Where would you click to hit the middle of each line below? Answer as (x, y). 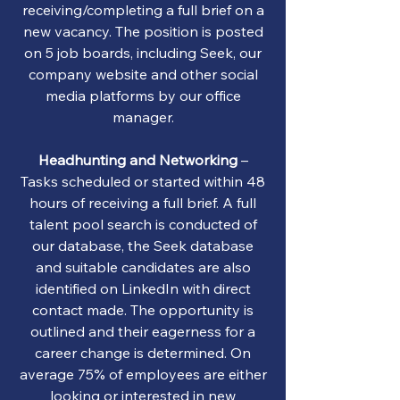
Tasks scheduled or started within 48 (143, 181)
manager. (143, 117)
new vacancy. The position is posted (143, 31)
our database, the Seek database (143, 246)
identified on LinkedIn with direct (143, 288)
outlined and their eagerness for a (143, 331)
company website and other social (143, 74)
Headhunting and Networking (137, 160)
